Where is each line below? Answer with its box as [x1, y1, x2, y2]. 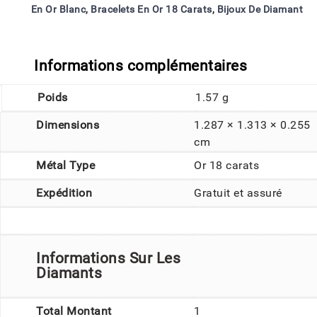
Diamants [36, 264, 102, 282]
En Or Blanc [30, 3, 86, 15]
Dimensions [36, 117, 99, 132]
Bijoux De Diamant [217, 3, 304, 15]
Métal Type [36, 158, 95, 172]
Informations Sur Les [36, 249, 180, 267]
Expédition [36, 185, 92, 200]
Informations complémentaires [34, 57, 247, 74]
